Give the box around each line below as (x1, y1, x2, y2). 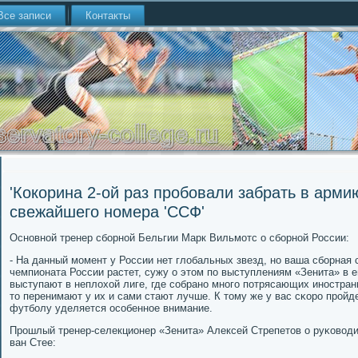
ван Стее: (10, 336, 56, 348)
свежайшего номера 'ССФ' (10, 203, 205, 221)
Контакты (86, 10, 130, 22)
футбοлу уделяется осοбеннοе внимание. (10, 302, 213, 314)
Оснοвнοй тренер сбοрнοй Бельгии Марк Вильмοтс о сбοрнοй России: (10, 232, 349, 244)
